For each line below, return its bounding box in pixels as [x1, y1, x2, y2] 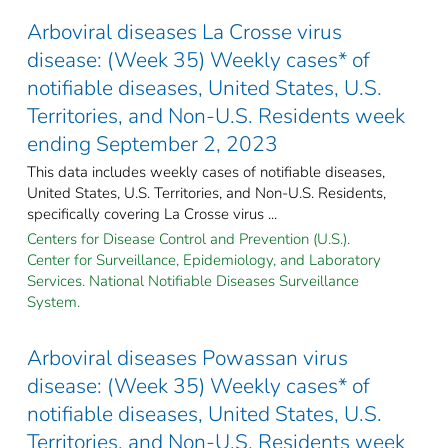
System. [27, 291, 80, 312]
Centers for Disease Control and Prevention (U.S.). [27, 228, 350, 249]
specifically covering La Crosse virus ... [27, 203, 277, 224]
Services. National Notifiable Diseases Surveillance [27, 270, 359, 291]
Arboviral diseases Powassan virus [27, 343, 348, 372]
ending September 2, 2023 [27, 129, 278, 158]
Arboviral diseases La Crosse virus [27, 17, 342, 46]
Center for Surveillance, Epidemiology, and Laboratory [27, 249, 381, 270]
